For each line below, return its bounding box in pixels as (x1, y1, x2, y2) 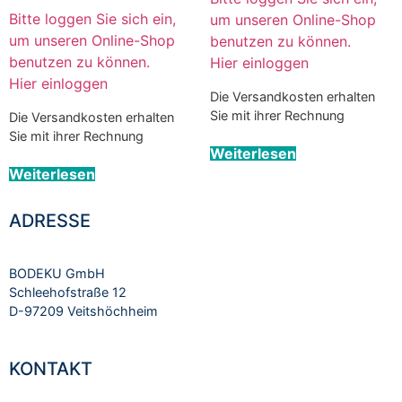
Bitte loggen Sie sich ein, (9, 10, 176, 29)
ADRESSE (9, 209, 91, 232)
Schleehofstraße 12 (9, 284, 127, 300)
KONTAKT (9, 358, 92, 380)
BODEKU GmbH (9, 265, 105, 281)
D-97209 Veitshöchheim (9, 302, 158, 319)
